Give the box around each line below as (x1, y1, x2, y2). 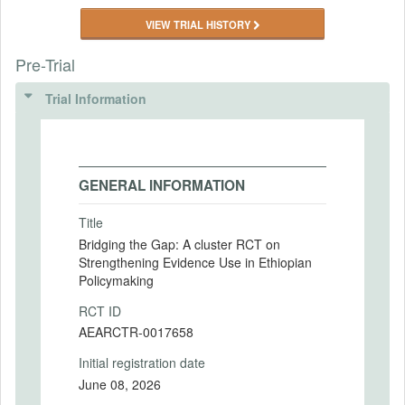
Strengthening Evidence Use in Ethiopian (79, 252, 312, 271)
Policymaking (79, 270, 154, 289)
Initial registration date (79, 353, 205, 372)
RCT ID (79, 301, 121, 320)
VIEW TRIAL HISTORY (146, 17, 253, 32)
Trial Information (45, 89, 146, 108)
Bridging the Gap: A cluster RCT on (79, 234, 280, 253)
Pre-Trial (15, 52, 75, 76)
